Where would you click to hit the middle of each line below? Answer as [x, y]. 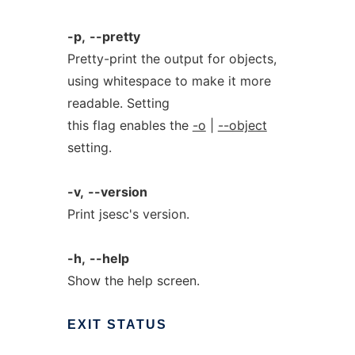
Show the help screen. [133, 281]
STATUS [137, 324]
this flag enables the [130, 125]
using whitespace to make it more [169, 81]
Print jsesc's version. [128, 214]
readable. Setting [118, 103]
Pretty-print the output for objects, [172, 59]
